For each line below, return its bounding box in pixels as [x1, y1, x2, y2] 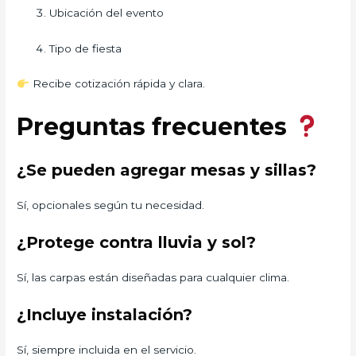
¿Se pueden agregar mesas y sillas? [17, 161, 317, 180]
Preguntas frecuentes [17, 112, 294, 142]
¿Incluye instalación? [17, 305, 193, 325]
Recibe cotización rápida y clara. [29, 77, 205, 91]
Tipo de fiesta [49, 41, 122, 55]
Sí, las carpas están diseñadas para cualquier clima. [17, 271, 290, 284]
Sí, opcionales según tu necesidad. [17, 199, 205, 212]
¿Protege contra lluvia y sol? [17, 233, 257, 253]
